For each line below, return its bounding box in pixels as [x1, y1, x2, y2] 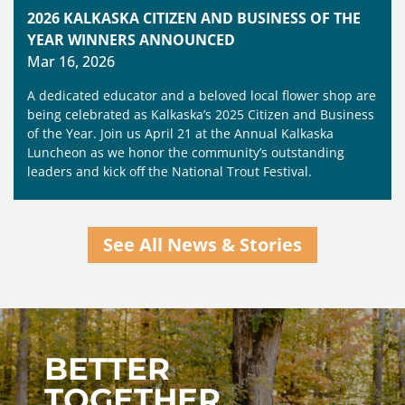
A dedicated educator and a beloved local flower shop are [27, 87, 376, 105]
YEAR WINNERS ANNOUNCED [27, 30, 235, 51]
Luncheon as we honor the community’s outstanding [27, 144, 344, 162]
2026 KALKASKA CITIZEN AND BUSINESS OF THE [27, 8, 361, 29]
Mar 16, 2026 [27, 52, 115, 72]
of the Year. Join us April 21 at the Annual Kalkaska [27, 125, 334, 143]
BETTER [44, 350, 170, 389]
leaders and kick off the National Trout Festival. [27, 163, 312, 181]
